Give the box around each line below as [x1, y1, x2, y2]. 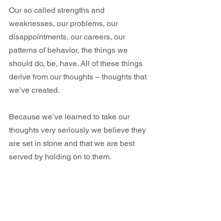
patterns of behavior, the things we [9, 45, 130, 55]
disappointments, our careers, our [9, 32, 127, 41]
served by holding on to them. [9, 151, 111, 161]
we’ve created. [9, 85, 60, 95]
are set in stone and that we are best [9, 138, 137, 148]
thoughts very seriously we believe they [9, 125, 148, 135]
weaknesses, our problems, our [9, 18, 120, 28]
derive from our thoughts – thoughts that [9, 72, 148, 81]
